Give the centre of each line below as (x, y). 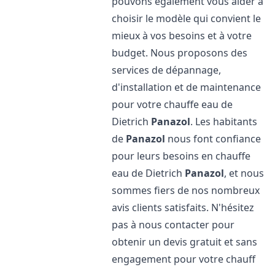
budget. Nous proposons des (180, 53)
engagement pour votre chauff (184, 259)
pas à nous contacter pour (173, 225)
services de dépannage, (167, 70)
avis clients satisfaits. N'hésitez (183, 207)
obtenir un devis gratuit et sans (185, 242)
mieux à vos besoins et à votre (182, 36)
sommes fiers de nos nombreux (186, 190)
